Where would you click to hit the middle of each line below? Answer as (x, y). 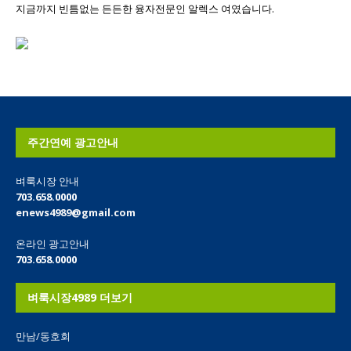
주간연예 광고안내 (73, 142)
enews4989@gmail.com (76, 212)
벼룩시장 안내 (47, 181)
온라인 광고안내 (52, 243)
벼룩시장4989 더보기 (80, 297)
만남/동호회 (43, 336)
